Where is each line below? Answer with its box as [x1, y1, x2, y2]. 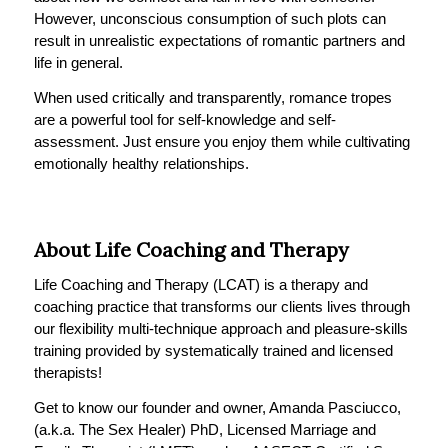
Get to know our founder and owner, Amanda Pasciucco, [33, 398, 401, 416]
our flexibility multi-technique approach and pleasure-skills [33, 320, 408, 338]
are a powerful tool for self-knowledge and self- [33, 110, 336, 128]
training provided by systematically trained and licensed [33, 342, 393, 360]
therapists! [33, 364, 102, 382]
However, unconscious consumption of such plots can [33, 9, 386, 27]
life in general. [33, 53, 127, 71]
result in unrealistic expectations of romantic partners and [33, 31, 405, 49]
